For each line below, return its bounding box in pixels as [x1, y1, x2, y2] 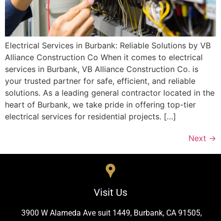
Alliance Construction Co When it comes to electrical [5, 52, 203, 62]
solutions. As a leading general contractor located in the [5, 87, 215, 98]
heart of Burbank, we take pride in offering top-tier [5, 99, 196, 110]
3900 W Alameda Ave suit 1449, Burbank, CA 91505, [21, 208, 202, 218]
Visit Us [94, 186, 127, 198]
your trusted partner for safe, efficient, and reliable [5, 75, 195, 86]
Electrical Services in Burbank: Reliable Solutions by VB [5, 40, 211, 50]
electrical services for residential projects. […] [5, 111, 176, 121]
